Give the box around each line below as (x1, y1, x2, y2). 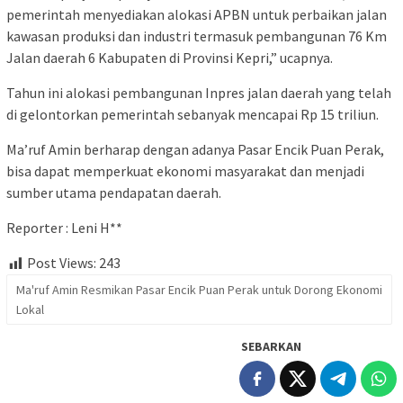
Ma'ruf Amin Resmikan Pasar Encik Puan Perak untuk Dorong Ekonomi (16, 281, 382, 298)
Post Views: (27, 254, 96, 273)
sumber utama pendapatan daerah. (6, 184, 221, 202)
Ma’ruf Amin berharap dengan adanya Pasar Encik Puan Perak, (6, 140, 384, 159)
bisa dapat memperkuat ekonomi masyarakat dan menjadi (6, 162, 364, 181)
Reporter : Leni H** (6, 219, 122, 237)
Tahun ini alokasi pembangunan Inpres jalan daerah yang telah (6, 84, 391, 103)
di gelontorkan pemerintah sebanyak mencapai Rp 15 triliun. (6, 105, 379, 124)
